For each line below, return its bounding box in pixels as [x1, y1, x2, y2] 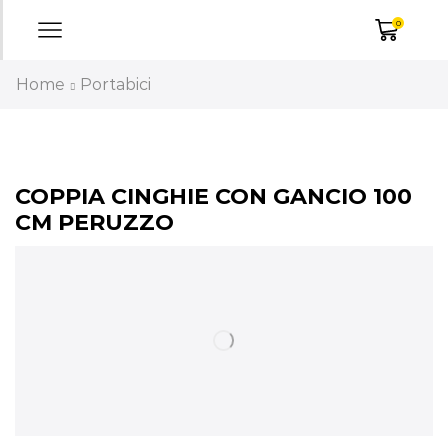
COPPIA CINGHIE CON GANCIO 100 [15, 183, 412, 210]
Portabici [80, 75, 151, 94]
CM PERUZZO [15, 209, 174, 236]
